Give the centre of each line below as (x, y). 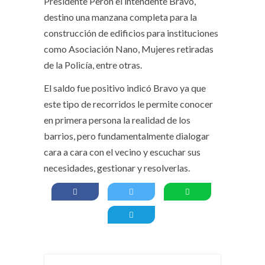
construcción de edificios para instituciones (131, 33)
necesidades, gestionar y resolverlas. (117, 167)
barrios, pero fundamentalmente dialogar (127, 135)
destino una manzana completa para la (120, 17)
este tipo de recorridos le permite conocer (128, 104)
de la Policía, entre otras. (93, 64)
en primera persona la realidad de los (117, 119)
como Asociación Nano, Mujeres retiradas (129, 49)
